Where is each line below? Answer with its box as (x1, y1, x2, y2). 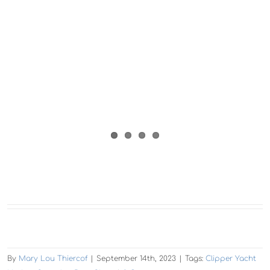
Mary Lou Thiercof (19, 254, 87, 263)
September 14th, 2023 (96, 254, 176, 263)
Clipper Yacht (206, 254, 256, 263)
